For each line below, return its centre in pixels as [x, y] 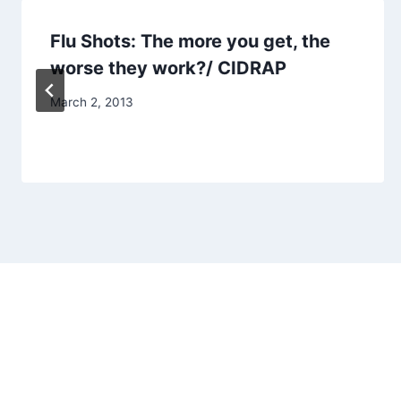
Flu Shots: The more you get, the [190, 41]
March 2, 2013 [92, 102]
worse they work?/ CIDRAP [168, 68]
